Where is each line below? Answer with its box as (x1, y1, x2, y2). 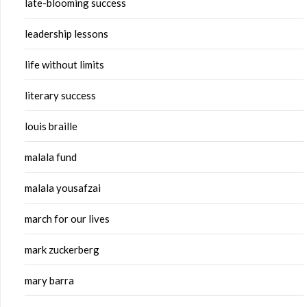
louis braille (25, 120, 77, 133)
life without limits (25, 58, 104, 71)
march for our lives (25, 212, 110, 225)
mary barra (25, 274, 74, 287)
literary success (25, 89, 96, 102)
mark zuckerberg (25, 243, 99, 256)
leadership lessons (25, 27, 108, 40)
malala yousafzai (25, 182, 101, 195)
